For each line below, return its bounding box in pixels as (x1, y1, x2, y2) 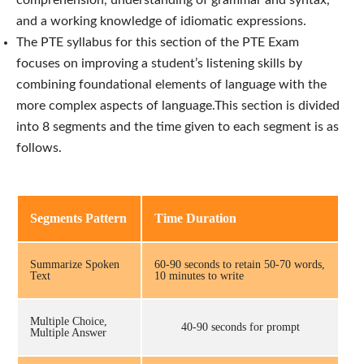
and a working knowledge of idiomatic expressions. (16, 14, 306, 28)
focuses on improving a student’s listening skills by (16, 56, 302, 70)
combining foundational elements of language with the (16, 77, 327, 91)
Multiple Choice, (30, 314, 107, 327)
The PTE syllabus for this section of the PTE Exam (16, 35, 299, 49)
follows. (16, 141, 62, 154)
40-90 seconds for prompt (180, 320, 300, 333)
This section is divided (214, 98, 340, 112)
